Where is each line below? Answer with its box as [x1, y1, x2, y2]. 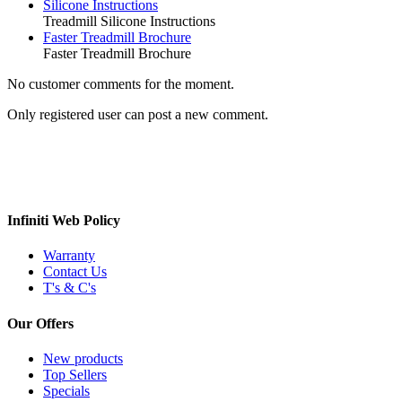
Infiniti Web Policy [7, 213, 120, 229]
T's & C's [43, 280, 96, 296]
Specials [43, 382, 90, 398]
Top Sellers [43, 366, 107, 382]
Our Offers [7, 315, 74, 331]
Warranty [43, 248, 95, 264]
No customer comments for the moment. [7, 76, 234, 92]
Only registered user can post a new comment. [7, 107, 268, 123]
